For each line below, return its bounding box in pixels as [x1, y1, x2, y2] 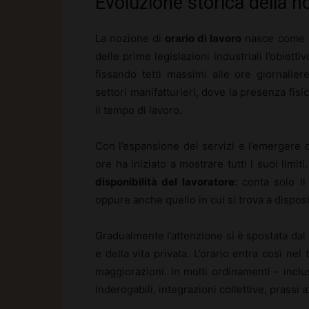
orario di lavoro [165, 31, 242, 45]
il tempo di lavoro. [95, 103, 182, 117]
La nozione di [95, 31, 166, 45]
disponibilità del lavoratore [95, 175, 235, 188]
